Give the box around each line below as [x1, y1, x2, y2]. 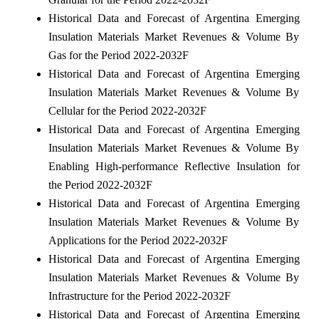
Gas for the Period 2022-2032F [48, 48, 189, 61]
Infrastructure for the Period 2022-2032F [48, 289, 231, 302]
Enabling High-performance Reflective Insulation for [48, 159, 300, 172]
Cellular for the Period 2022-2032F [48, 104, 206, 117]
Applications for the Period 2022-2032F [48, 234, 228, 246]
